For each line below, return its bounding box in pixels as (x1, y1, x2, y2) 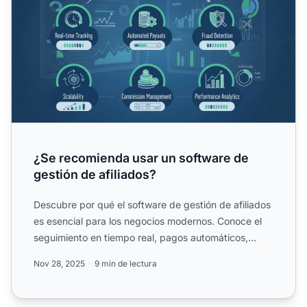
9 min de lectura (95, 258, 157, 269)
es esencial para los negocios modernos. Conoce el (34, 215, 262, 228)
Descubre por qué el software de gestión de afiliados (34, 199, 271, 211)
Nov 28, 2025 (34, 258, 85, 269)
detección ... (34, 248, 89, 260)
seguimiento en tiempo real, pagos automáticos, (34, 232, 248, 244)
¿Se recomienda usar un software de (34, 151, 249, 166)
